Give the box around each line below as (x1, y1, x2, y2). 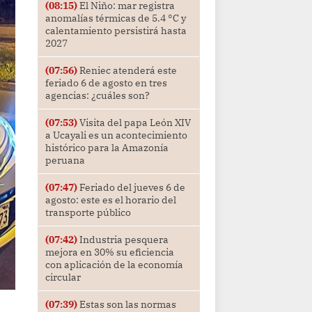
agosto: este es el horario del (45, 194, 176, 207)
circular (45, 271, 81, 284)
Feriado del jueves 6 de (77, 181, 185, 194)
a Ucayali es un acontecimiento (45, 129, 187, 142)
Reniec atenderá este (77, 64, 177, 77)
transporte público (45, 206, 131, 219)
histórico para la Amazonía (45, 141, 169, 155)
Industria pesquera (77, 233, 169, 247)
